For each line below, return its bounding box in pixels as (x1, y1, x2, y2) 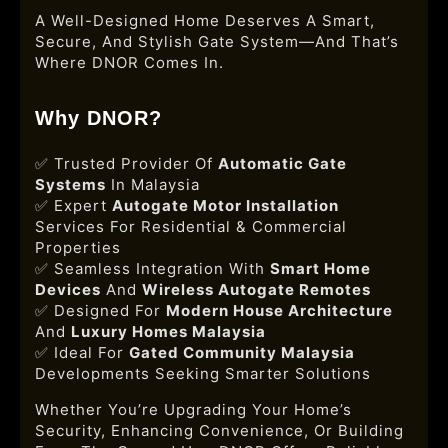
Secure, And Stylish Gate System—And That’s (35, 32, 399, 51)
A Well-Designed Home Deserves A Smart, (35, 11, 375, 30)
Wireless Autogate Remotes (142, 280, 371, 299)
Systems (35, 175, 106, 194)
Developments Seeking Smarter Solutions (35, 364, 371, 383)
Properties (35, 238, 121, 257)
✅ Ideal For (35, 343, 129, 362)
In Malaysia (106, 175, 200, 194)
